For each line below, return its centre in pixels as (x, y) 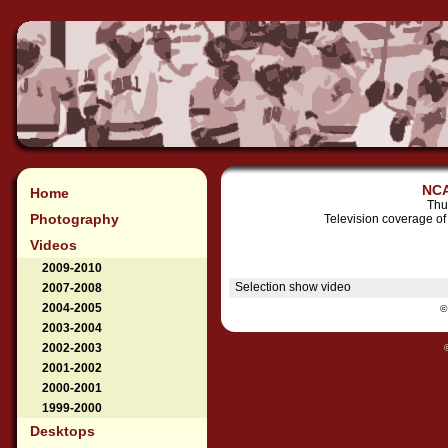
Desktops (62, 431)
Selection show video (293, 287)
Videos (53, 245)
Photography (74, 219)
